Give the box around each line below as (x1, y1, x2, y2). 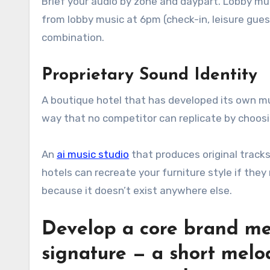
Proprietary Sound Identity (42, 67, 257, 84)
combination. (42, 31, 104, 43)
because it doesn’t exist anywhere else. (42, 184, 232, 196)
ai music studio (57, 148, 129, 160)
